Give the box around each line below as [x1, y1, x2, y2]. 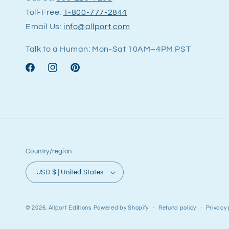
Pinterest [69, 69, 102, 77]
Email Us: [26, 22, 63, 31]
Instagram [47, 69, 82, 77]
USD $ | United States [52, 168, 104, 176]
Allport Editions [48, 205, 91, 211]
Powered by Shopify [93, 205, 149, 211]
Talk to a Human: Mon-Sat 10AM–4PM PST [26, 45, 191, 54]
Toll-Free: [26, 8, 63, 17]
